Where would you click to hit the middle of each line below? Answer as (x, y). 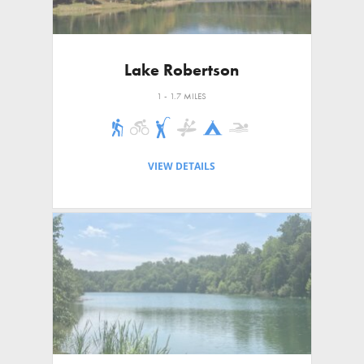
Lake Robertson (182, 69)
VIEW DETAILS (182, 166)
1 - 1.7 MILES (182, 95)
